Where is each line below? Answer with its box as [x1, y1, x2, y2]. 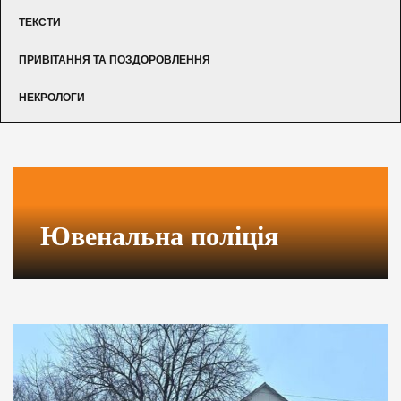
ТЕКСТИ [19, 15, 61, 29]
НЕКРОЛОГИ [19, 90, 85, 104]
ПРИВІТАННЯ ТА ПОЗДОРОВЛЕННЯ [19, 53, 210, 66]
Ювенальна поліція [40, 220, 278, 251]
